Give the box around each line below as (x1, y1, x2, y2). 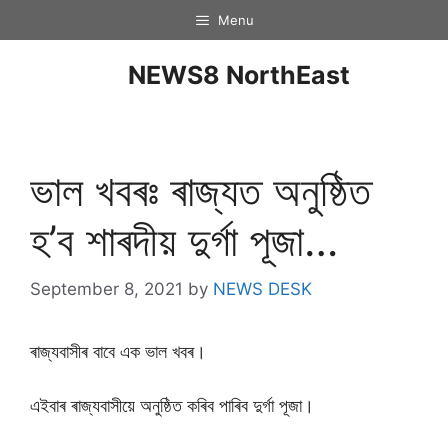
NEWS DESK (213, 279, 312, 299)
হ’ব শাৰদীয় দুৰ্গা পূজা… (30, 214, 338, 266)
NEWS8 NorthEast (128, 60, 350, 90)
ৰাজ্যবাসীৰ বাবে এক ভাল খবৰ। (30, 341, 206, 362)
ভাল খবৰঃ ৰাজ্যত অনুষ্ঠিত (30, 164, 371, 216)
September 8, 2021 (30, 279, 183, 299)
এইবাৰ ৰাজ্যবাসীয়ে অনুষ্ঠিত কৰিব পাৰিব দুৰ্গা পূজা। (30, 395, 314, 416)
